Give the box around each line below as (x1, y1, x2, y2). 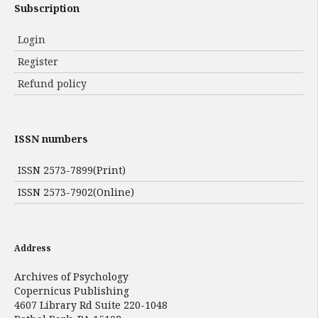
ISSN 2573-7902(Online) (18, 185, 134, 199)
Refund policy (18, 76, 87, 90)
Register (18, 54, 58, 68)
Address (14, 243, 51, 254)
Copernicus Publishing (14, 283, 129, 297)
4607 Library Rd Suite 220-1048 (14, 297, 168, 312)
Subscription (14, 1, 79, 16)
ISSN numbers (14, 132, 88, 146)
